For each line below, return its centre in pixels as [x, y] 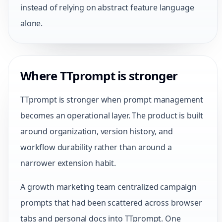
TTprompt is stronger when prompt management [112, 100]
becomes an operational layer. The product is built [112, 115]
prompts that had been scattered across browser [111, 203]
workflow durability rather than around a [96, 147]
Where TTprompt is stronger [99, 76]
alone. [32, 23]
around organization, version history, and [97, 131]
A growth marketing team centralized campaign [109, 187]
